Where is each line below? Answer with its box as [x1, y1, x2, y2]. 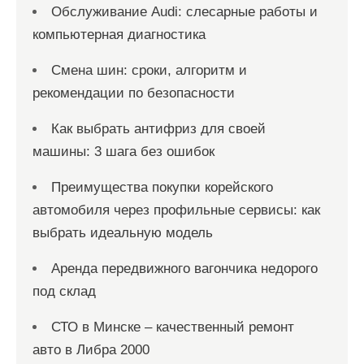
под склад [32, 284, 96, 299]
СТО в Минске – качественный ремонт [51, 319, 294, 335]
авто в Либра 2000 [32, 342, 149, 357]
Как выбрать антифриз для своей [51, 121, 266, 136]
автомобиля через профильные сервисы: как [32, 202, 320, 218]
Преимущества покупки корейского [51, 180, 273, 195]
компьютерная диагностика [32, 27, 206, 42]
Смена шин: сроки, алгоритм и [51, 63, 247, 78]
